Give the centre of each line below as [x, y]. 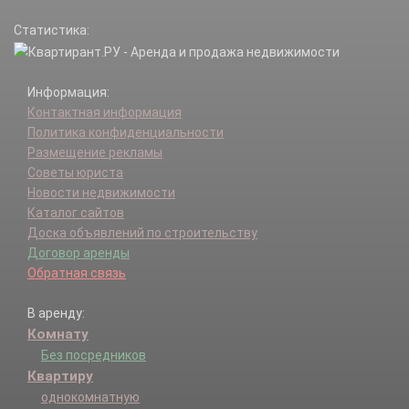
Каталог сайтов [76, 212]
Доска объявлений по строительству [142, 232]
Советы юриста [75, 172]
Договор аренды [79, 252]
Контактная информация [105, 112]
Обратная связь [77, 273]
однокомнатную [90, 397]
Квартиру [60, 376]
